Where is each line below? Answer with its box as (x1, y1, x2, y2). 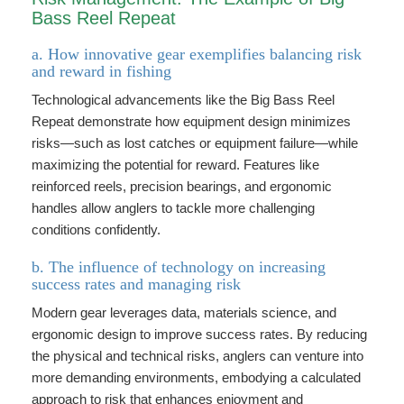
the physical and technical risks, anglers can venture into (32, 348, 363, 363)
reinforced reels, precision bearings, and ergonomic (32, 179, 332, 194)
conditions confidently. (32, 222, 161, 237)
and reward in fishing (32, 62, 171, 80)
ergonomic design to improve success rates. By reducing (32, 326, 367, 342)
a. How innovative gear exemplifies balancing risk (32, 45, 362, 63)
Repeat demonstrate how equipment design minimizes (32, 114, 351, 129)
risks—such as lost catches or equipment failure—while (32, 135, 358, 151)
